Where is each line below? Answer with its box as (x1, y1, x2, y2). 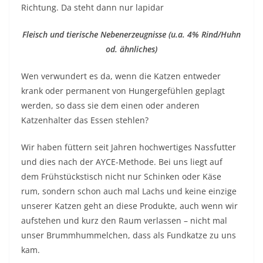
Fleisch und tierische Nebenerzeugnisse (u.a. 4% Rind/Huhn (22, 29, 241, 41)
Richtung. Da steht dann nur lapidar (21, 2, 164, 14)
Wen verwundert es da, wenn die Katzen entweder (21, 71, 221, 83)
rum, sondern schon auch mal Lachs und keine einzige (21, 186, 237, 198)
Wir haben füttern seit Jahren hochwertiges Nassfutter (21, 142, 236, 154)
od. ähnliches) (106, 44, 157, 56)
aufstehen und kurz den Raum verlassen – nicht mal (21, 215, 227, 227)
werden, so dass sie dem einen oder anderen (21, 100, 200, 112)
